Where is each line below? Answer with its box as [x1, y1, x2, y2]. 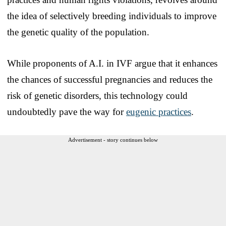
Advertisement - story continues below [68, 136, 158, 143]
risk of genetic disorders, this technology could [7, 90, 188, 101]
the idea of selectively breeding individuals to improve [7, 10, 216, 21]
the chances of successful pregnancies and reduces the [7, 74, 212, 85]
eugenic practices [126, 106, 191, 117]
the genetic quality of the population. [7, 26, 149, 37]
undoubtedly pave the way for [7, 106, 126, 117]
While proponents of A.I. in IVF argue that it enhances [7, 58, 217, 69]
